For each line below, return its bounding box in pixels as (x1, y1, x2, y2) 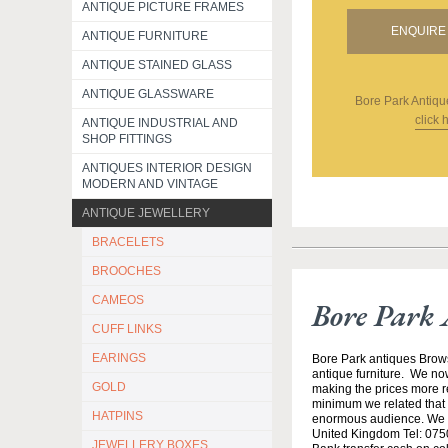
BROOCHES (92, 264, 161, 278)
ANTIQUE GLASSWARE (82, 87, 214, 101)
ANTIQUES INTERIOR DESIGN (82, 161, 252, 175)
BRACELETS (92, 235, 164, 249)
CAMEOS (92, 293, 144, 307)
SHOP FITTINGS (82, 132, 172, 146)
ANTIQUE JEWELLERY (82, 206, 210, 220)
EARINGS (92, 351, 146, 365)
